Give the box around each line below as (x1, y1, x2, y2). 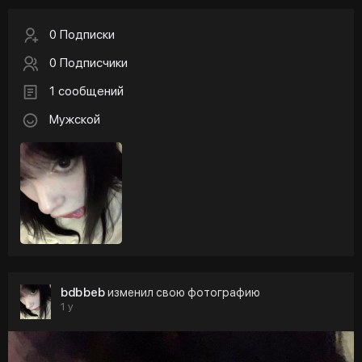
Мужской (49, 112, 100, 128)
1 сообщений (49, 84, 124, 99)
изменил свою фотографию (105, 286, 261, 300)
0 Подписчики (49, 56, 128, 71)
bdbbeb (61, 285, 106, 301)
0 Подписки (49, 27, 115, 43)
